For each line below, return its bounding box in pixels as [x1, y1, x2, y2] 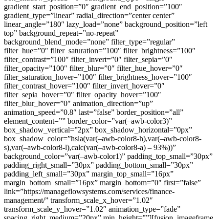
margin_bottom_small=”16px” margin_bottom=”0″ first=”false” [4, 178, 201, 187]
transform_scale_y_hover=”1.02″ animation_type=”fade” [4, 204, 180, 213]
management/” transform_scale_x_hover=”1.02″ [4, 196, 153, 204]
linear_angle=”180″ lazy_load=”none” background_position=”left [4, 20, 207, 28]
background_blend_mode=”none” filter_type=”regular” [4, 37, 175, 46]
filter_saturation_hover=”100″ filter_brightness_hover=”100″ [4, 72, 192, 81]
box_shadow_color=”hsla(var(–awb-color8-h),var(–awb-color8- [4, 134, 201, 143]
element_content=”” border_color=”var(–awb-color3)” [4, 116, 172, 125]
